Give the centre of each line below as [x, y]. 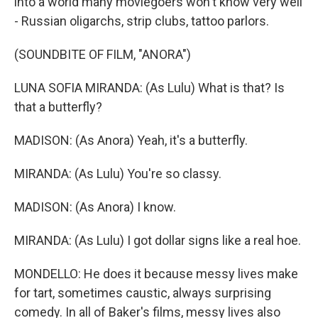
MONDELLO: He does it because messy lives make [156, 274]
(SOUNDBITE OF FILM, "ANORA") [103, 54]
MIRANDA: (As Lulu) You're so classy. [118, 174]
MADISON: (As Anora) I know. [95, 207]
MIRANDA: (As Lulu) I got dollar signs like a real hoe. [158, 240]
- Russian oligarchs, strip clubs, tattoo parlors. [142, 21]
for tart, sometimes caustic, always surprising [143, 293]
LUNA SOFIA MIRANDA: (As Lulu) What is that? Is [149, 88]
